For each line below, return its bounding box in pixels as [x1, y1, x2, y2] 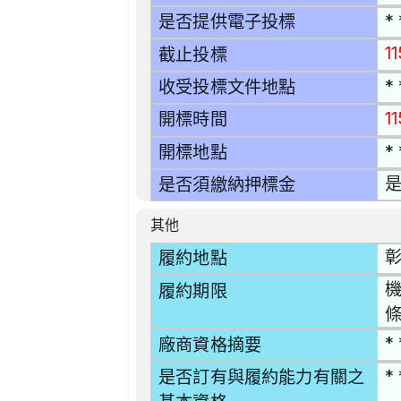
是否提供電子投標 [158, 12, 296, 33]
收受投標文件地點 [158, 77, 296, 98]
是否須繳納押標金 [158, 175, 296, 196]
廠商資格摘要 [158, 334, 262, 355]
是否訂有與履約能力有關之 [158, 366, 365, 388]
